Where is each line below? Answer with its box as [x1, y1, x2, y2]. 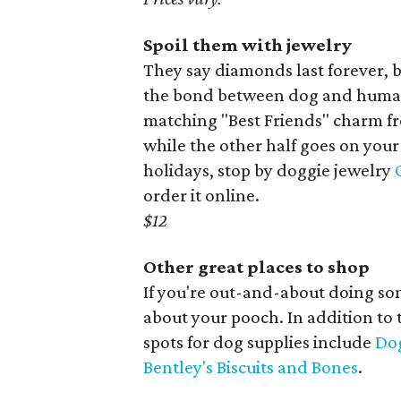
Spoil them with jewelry [143, 34, 352, 55]
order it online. [143, 184, 260, 206]
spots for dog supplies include [143, 331, 375, 353]
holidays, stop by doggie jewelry [143, 159, 395, 181]
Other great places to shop [143, 256, 370, 277]
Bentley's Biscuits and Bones [143, 356, 358, 378]
